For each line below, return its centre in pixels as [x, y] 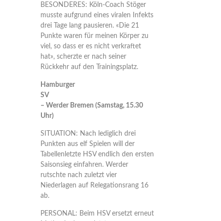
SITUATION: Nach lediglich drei [88, 134]
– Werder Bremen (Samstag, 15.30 [92, 106]
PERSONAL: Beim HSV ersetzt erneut [97, 214]
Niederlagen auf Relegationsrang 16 [94, 185]
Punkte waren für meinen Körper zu [94, 36]
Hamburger [57, 85]
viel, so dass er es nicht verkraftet [91, 46]
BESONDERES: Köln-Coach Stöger [93, 5]
